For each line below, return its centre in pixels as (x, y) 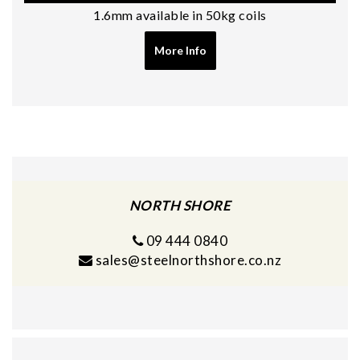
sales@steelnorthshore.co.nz (188, 260)
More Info (180, 50)
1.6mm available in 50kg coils (180, 15)
